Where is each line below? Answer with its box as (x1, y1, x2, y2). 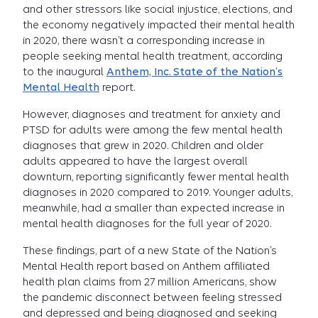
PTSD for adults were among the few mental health (23, 124, 283, 136)
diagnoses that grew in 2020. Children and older (23, 139, 263, 152)
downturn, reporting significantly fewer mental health (23, 170, 289, 183)
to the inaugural (23, 65, 106, 78)
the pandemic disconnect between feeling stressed (23, 291, 282, 304)
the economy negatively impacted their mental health (23, 18, 295, 31)
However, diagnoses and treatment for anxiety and (23, 108, 280, 121)
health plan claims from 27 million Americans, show (23, 275, 277, 288)
